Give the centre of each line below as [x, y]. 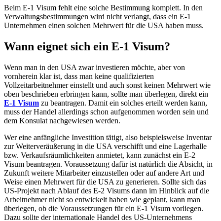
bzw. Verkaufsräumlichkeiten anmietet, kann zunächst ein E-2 [100, 155]
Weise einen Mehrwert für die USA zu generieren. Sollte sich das [105, 182]
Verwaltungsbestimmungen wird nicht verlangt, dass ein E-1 [97, 17]
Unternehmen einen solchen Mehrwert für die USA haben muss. [104, 26]
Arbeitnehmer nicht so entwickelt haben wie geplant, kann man [102, 200]
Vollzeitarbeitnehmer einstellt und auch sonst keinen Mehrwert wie [107, 85]
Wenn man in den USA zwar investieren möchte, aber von [94, 68]
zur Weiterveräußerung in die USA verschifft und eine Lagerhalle [105, 147]
